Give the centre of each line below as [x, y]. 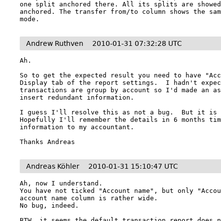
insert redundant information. [77, 97]
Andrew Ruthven [55, 43]
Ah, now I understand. [61, 183]
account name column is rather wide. [89, 198]
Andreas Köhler [53, 166]
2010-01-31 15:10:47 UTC [133, 166]
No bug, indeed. [50, 205]
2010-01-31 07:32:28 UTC [137, 43]
